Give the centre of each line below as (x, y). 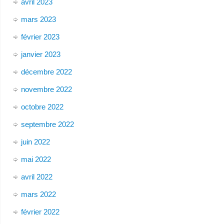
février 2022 (40, 211)
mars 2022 (38, 194)
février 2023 (40, 36)
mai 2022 (36, 159)
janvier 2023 (40, 54)
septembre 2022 (47, 124)
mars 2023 (38, 19)
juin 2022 (35, 141)
